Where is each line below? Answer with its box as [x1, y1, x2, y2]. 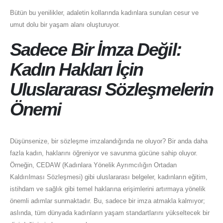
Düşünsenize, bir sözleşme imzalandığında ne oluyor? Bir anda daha [10, 137, 208, 145]
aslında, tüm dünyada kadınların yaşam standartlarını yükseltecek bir [10, 209, 210, 217]
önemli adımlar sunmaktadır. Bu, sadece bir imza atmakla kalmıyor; [10, 197, 205, 205]
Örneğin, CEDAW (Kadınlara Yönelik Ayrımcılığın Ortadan [10, 161, 177, 169]
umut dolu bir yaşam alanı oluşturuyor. [10, 20, 120, 28]
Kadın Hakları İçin [10, 60, 143, 80]
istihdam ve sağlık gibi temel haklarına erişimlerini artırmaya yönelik [10, 185, 206, 193]
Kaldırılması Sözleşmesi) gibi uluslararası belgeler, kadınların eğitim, [10, 173, 208, 181]
